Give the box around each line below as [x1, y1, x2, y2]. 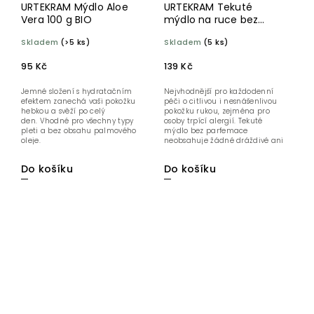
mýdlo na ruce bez [164, 13, 259, 27]
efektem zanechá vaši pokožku [21, 96, 136, 107]
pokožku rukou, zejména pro [164, 106, 270, 117]
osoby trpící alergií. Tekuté [164, 116, 263, 127]
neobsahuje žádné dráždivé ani [164, 135, 284, 146]
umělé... [164, 145, 193, 156]
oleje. [21, 135, 41, 146]
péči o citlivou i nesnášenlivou [164, 96, 278, 107]
